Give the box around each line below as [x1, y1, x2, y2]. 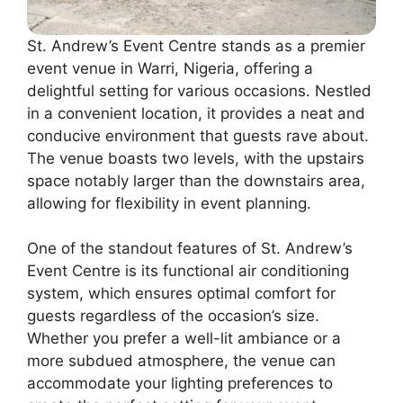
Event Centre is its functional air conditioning [27, 262, 349, 281]
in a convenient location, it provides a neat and [27, 103, 365, 122]
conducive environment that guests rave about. [27, 126, 369, 145]
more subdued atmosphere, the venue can [27, 352, 336, 371]
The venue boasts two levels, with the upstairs [27, 148, 364, 167]
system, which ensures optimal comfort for [27, 284, 336, 303]
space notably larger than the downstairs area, [27, 171, 365, 190]
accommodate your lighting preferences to [27, 374, 333, 393]
